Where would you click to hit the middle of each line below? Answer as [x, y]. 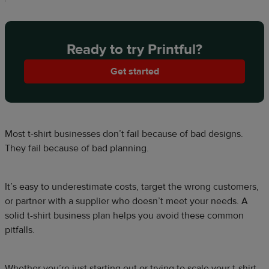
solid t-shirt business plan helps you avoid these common [124, 216]
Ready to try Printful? [134, 50]
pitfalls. [20, 230]
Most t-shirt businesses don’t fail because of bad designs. [124, 134]
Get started [134, 72]
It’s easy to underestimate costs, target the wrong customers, [132, 187]
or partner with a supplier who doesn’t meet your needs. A [126, 201]
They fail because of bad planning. [77, 149]
